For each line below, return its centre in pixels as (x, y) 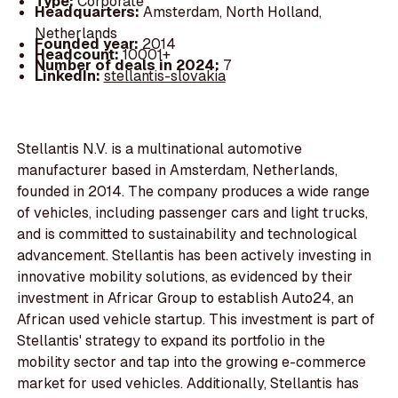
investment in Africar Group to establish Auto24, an (186, 298)
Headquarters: (88, 12)
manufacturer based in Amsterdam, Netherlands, (178, 171)
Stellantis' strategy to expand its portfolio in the (171, 341)
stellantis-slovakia (164, 76)
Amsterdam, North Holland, (232, 12)
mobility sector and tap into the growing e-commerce (192, 362)
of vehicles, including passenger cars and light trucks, (193, 213)
